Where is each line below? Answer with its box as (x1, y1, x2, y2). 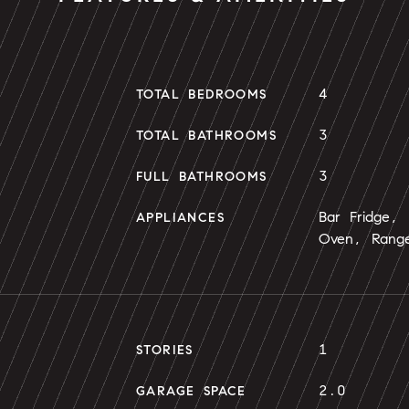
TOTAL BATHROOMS (136, 128, 277, 143)
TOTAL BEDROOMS (136, 87, 267, 102)
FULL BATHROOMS (136, 169, 267, 184)
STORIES (136, 342, 194, 358)
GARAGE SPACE (136, 383, 246, 399)
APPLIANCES (136, 210, 225, 225)
